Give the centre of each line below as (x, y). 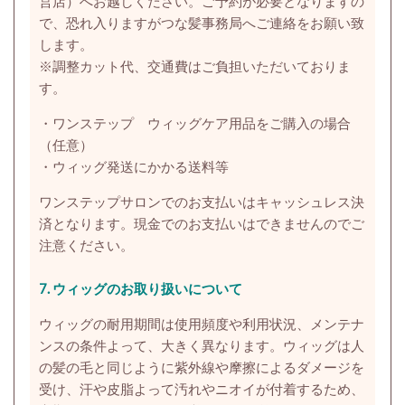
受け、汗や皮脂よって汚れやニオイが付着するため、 (201, 388)
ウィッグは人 (323, 345)
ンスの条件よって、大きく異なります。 (160, 345)
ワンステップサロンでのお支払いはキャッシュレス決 (201, 201)
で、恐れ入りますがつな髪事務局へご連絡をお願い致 (201, 22)
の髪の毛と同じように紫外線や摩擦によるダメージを (201, 367)
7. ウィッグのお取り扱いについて (140, 288)
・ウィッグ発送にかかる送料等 (133, 166)
